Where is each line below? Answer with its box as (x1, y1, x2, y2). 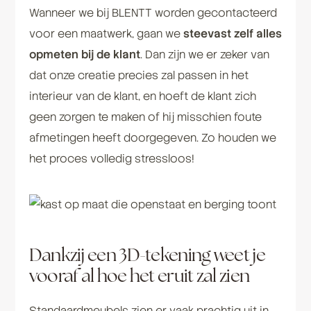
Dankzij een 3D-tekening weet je (28, 242, 265, 267)
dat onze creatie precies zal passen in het (28, 68, 249, 83)
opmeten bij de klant (28, 47, 140, 62)
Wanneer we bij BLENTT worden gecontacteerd (28, 6, 277, 21)
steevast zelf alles (183, 26, 282, 42)
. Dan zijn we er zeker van (140, 47, 269, 62)
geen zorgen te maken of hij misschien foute (28, 110, 262, 125)
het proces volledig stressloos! (28, 151, 197, 167)
